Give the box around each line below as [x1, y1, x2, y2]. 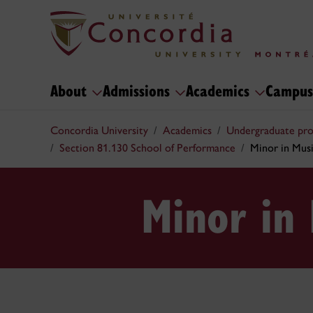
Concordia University [50, 124, 148, 137]
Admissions [103, 79, 175, 101]
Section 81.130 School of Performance [59, 141, 235, 154]
